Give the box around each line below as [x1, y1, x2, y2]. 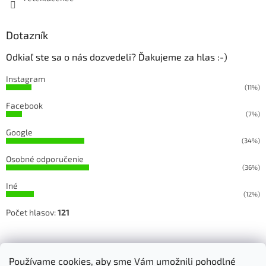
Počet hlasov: [6, 207, 58, 218]
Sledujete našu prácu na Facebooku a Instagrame [39, 242, 227, 252]
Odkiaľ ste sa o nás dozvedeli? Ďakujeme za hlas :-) [6, 51, 227, 63]
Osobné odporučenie [6, 154, 84, 164]
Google [6, 127, 33, 138]
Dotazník [6, 28, 48, 42]
